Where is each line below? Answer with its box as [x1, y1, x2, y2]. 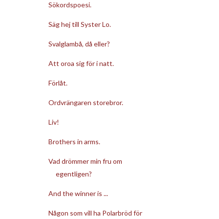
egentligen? [55, 169, 92, 178]
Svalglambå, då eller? [48, 39, 110, 48]
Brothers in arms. [48, 137, 100, 146]
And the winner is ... [48, 189, 108, 197]
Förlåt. [48, 78, 67, 87]
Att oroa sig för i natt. [48, 59, 114, 67]
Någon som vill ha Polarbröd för [48, 208, 142, 217]
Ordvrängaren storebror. [48, 98, 123, 107]
